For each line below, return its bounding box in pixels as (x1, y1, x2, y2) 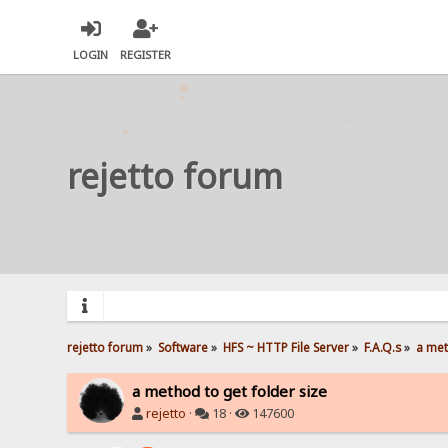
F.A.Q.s (363, 338, 401, 355)
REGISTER (120, 47, 172, 63)
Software (158, 338, 209, 355)
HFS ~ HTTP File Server (223, 338, 350, 355)
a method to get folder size (132, 380, 328, 401)
